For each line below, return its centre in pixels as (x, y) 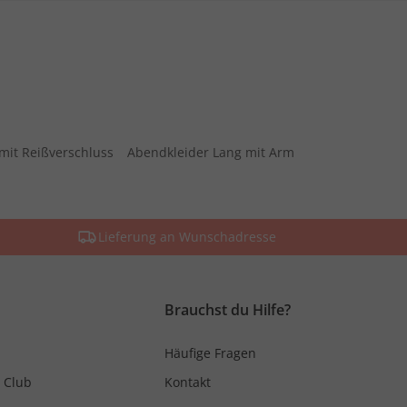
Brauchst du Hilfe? (228, 309)
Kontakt (188, 382)
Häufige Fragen (210, 352)
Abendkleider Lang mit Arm (211, 152)
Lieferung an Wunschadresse (187, 236)
